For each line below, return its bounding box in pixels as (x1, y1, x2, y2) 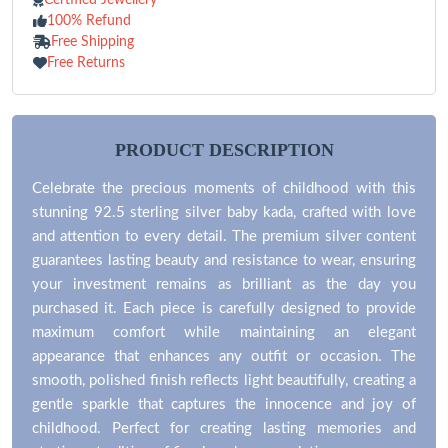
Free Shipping (51, 34, 134, 49)
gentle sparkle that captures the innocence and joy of (32, 396, 416, 412)
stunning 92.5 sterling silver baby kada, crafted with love (32, 204, 416, 220)
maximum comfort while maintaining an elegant (32, 324, 416, 340)
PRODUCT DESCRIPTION (114, 139, 334, 160)
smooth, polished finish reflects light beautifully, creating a (32, 372, 416, 388)
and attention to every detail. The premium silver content (32, 228, 416, 244)
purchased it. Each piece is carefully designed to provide (32, 300, 416, 316)
